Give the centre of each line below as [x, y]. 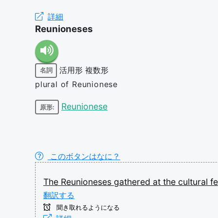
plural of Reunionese [76, 84]
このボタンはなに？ [84, 156]
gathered [133, 182]
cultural [194, 182]
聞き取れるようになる [87, 208]
